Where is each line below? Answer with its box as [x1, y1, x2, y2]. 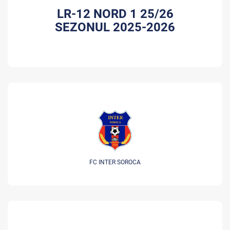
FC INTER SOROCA [89, 159, 141, 166]
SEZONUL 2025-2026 [55, 20, 175, 34]
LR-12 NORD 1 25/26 [56, 7, 174, 21]
